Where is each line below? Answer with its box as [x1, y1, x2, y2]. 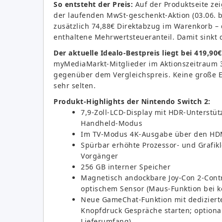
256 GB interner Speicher [81, 162, 170, 171]
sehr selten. [54, 80, 96, 90]
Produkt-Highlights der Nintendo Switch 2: [54, 96, 211, 106]
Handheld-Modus [81, 118, 142, 128]
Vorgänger [81, 151, 118, 161]
